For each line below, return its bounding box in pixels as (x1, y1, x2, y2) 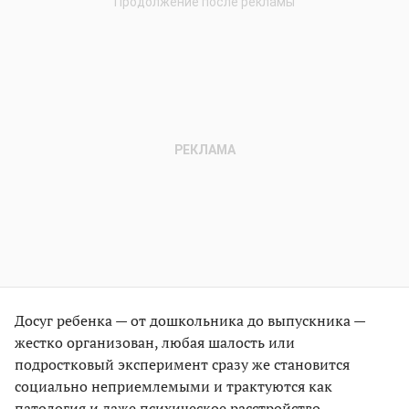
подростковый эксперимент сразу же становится (15, 353, 350, 374)
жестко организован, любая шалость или (15, 331, 295, 352)
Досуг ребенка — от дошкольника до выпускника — (15, 309, 365, 330)
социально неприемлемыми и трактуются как (15, 375, 332, 396)
